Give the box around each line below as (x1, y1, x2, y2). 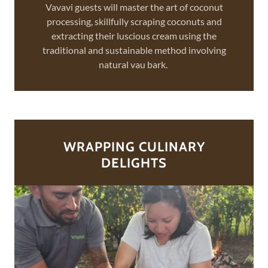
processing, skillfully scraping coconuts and (46, 16, 222, 27)
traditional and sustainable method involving (42, 44, 226, 56)
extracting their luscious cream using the (51, 30, 217, 41)
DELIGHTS (101, 155, 167, 171)
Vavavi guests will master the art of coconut (45, 1, 223, 13)
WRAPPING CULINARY (63, 139, 205, 155)
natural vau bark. (99, 59, 169, 70)
